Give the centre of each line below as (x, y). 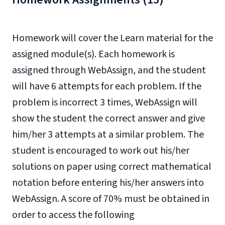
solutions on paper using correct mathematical (112, 167)
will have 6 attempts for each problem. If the (107, 86)
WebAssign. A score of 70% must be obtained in (111, 199)
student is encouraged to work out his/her (101, 151)
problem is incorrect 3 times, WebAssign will (105, 102)
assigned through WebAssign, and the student (109, 70)
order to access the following (73, 215)
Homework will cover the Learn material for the (113, 38)
